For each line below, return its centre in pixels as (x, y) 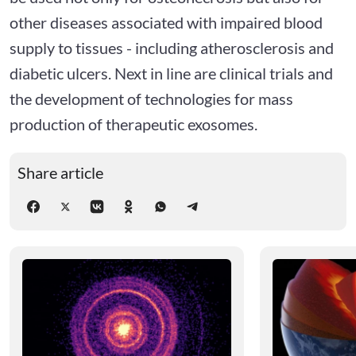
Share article (60, 172)
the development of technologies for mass (151, 98)
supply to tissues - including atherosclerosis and (172, 47)
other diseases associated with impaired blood (166, 22)
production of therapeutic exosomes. (133, 124)
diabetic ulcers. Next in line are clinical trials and (171, 73)
